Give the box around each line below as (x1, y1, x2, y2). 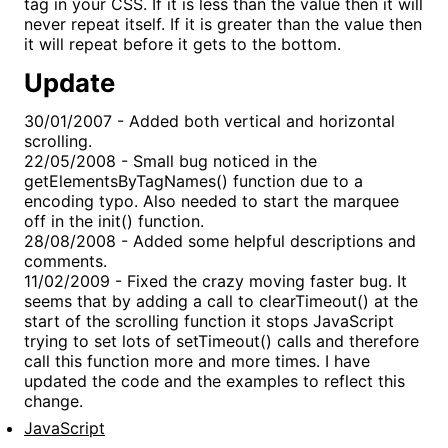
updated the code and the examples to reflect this (24, 370, 405, 391)
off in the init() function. (24, 210, 204, 231)
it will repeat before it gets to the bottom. (24, 33, 341, 54)
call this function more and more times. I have (24, 350, 370, 371)
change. (24, 390, 83, 411)
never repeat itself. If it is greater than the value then (24, 13, 422, 34)
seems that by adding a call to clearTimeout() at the (24, 290, 418, 311)
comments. (24, 250, 107, 271)
